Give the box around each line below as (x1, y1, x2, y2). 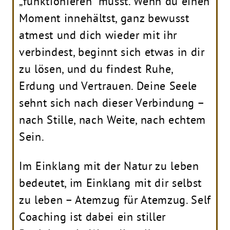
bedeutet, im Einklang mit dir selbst (19, 175, 202, 190)
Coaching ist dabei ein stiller (19, 209, 166, 224)
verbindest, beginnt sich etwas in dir (19, 44, 205, 59)
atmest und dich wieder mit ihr (19, 27, 177, 42)
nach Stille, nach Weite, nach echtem (19, 112, 206, 127)
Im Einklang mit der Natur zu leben (19, 158, 199, 173)
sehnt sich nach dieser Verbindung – (19, 95, 204, 110)
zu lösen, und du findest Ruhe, (19, 61, 173, 76)
